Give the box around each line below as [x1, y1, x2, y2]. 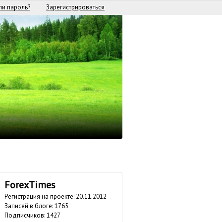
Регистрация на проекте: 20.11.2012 [4, 192, 107, 201]
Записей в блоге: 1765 [4, 202, 68, 210]
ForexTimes [4, 178, 55, 191]
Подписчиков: [4, 211, 47, 220]
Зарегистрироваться [46, 3, 105, 11]
